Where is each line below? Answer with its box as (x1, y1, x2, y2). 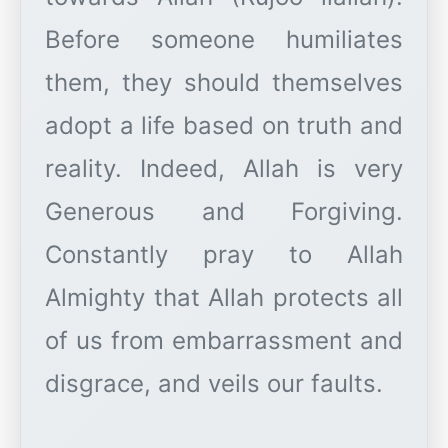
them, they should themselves (45, 68, 403, 98)
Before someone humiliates (45, 25, 403, 55)
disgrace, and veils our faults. (45, 369, 383, 399)
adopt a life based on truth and (45, 111, 403, 141)
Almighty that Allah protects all (45, 283, 403, 313)
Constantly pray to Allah (45, 240, 403, 270)
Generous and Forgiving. (45, 197, 403, 227)
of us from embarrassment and (45, 326, 403, 356)
